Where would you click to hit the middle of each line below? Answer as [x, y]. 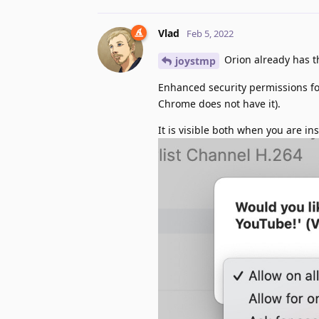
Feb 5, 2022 [210, 33]
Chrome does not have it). [219, 103]
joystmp [195, 61]
